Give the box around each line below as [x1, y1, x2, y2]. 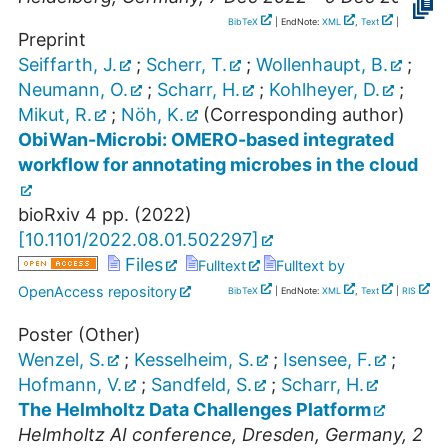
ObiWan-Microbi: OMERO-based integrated [18, 129, 394, 151]
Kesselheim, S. [134, 349, 254, 371]
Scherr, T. [146, 54, 227, 76]
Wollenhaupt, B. [256, 54, 388, 76]
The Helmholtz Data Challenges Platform [18, 399, 371, 421]
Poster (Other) [18, 324, 141, 346]
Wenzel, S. [18, 349, 105, 371]
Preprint [18, 29, 86, 51]
